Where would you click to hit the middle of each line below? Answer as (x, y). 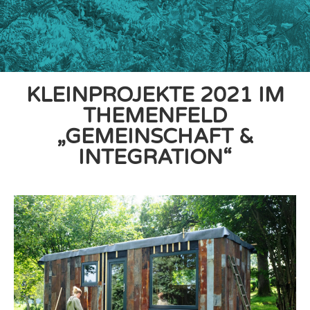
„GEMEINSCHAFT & (155, 137)
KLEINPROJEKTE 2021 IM (155, 95)
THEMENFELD (155, 116)
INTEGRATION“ (155, 158)
